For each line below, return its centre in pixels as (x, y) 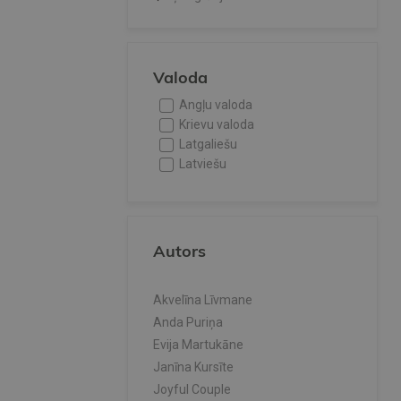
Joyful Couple (192, 390)
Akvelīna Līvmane (203, 300)
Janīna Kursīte (193, 367)
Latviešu (203, 164)
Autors (179, 252)
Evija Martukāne (198, 345)
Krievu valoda (217, 125)
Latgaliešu (208, 145)
